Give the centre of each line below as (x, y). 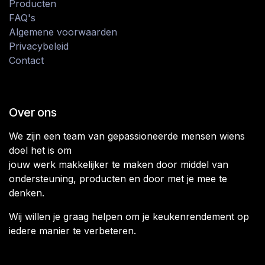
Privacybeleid (39, 46)
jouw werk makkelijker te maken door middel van (119, 164)
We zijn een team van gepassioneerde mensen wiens (127, 136)
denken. (27, 193)
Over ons (33, 112)
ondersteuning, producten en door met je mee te (118, 179)
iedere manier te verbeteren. (72, 231)
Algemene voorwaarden (63, 32)
